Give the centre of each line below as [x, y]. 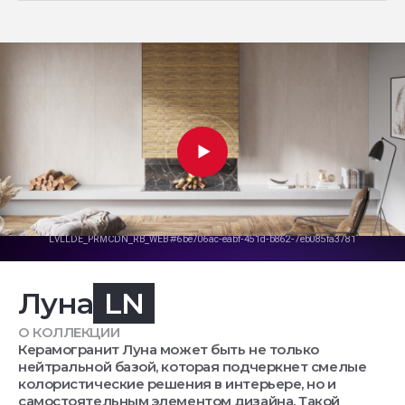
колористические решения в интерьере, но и [177, 383]
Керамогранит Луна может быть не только [169, 349]
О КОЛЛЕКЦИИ [69, 332]
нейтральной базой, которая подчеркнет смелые [193, 366]
